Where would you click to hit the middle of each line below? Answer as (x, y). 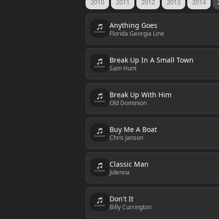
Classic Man (129, 164)
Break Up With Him (140, 94)
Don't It (121, 198)
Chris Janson (126, 137)
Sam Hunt (123, 68)
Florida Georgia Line (137, 33)
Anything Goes (133, 25)
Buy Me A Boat (133, 129)
